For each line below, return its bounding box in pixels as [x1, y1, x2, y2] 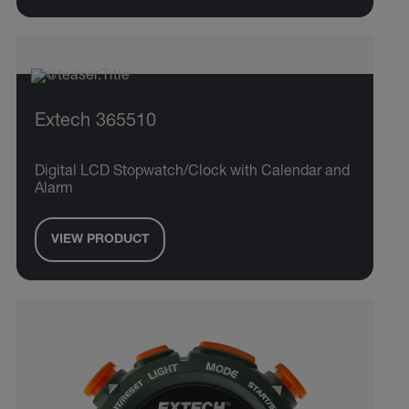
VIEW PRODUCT [50, 233, 150, 246]
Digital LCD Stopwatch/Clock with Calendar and [35, 165, 350, 181]
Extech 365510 [35, 113, 156, 132]
